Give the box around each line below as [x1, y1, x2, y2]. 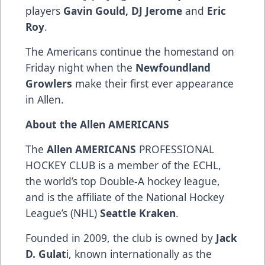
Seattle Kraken [100, 205, 176, 220]
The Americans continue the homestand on [25, 44, 234, 59]
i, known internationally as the [66, 246, 212, 261]
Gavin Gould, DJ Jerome [63, 3, 182, 18]
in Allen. [25, 92, 64, 106]
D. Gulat [25, 246, 66, 261]
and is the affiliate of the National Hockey [25, 189, 224, 204]
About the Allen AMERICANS [25, 117, 169, 131]
